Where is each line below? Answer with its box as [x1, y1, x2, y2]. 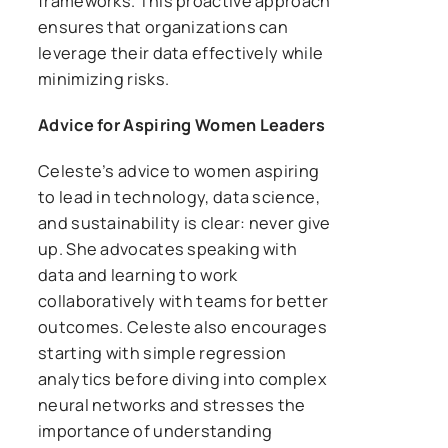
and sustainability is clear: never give [38, 211, 331, 234]
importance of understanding [38, 419, 273, 442]
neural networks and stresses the [38, 393, 306, 416]
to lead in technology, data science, [38, 185, 320, 208]
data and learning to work [38, 263, 238, 286]
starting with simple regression [38, 341, 287, 364]
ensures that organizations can [38, 15, 289, 38]
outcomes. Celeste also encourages [38, 315, 327, 338]
